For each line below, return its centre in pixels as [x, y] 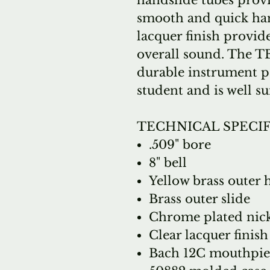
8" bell [168, 163]
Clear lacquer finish [209, 235]
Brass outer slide [199, 199]
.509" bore [180, 145]
